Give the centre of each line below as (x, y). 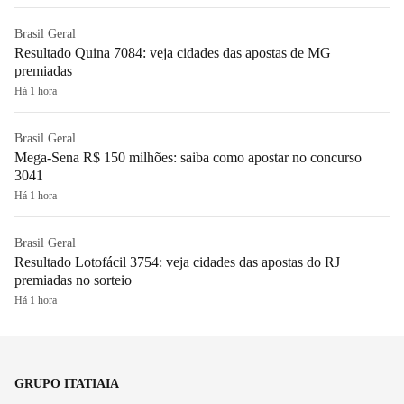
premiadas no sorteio (73, 280)
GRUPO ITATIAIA (67, 383)
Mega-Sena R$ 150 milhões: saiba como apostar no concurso (188, 157)
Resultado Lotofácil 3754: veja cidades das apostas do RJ (177, 262)
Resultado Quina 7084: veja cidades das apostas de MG (173, 52)
